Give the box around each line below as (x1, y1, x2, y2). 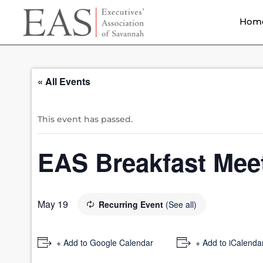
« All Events (37, 75, 90, 89)
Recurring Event (98, 198, 166, 211)
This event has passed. (37, 114, 133, 125)
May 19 (37, 197, 68, 211)
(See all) (165, 198, 197, 211)
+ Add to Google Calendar (56, 237, 153, 249)
